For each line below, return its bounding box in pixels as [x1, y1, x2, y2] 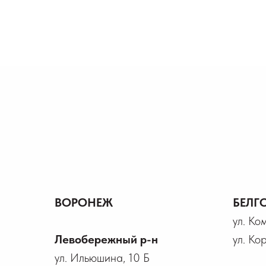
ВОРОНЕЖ [55, 195, 113, 210]
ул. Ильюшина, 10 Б [55, 251, 150, 265]
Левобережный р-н [55, 232, 158, 246]
